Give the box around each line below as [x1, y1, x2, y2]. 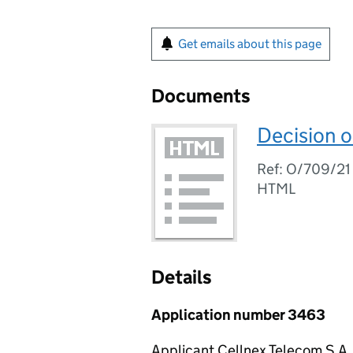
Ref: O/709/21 [257, 160, 351, 178]
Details [151, 266, 212, 288]
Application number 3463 [151, 306, 325, 324]
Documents [151, 84, 251, 107]
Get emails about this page [178, 36, 321, 51]
